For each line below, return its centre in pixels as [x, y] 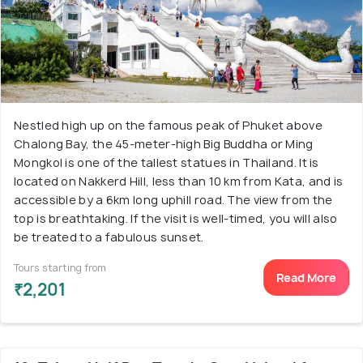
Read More [306, 278]
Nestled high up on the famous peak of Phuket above [168, 125]
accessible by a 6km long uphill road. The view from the [173, 200]
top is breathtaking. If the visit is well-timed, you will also [176, 218]
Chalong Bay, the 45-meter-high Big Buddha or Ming [164, 144]
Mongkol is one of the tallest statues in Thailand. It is [167, 162]
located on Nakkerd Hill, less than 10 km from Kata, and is [179, 181]
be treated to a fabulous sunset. [109, 237]
